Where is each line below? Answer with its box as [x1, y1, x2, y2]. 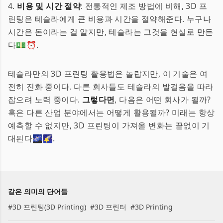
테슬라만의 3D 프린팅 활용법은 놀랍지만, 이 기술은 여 [8, 68, 208, 79]
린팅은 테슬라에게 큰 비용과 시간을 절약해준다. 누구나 [8, 13, 211, 24]
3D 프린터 [95, 202, 126, 212]
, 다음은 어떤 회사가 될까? [114, 94, 211, 105]
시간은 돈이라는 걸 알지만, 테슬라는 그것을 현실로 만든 [8, 26, 214, 37]
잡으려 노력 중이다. [8, 94, 82, 105]
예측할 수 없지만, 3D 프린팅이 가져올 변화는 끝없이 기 [8, 120, 210, 131]
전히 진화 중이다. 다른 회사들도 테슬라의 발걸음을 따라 [8, 81, 214, 92]
